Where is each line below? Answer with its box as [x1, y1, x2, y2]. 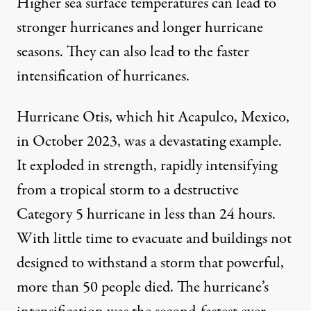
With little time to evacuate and [17, 228, 212, 251]
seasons [17, 41, 60, 64]
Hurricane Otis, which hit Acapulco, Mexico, [17, 106, 289, 129]
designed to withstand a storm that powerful [17, 252, 280, 275]
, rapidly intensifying [153, 155, 277, 178]
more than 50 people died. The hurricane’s [17, 276, 269, 299]
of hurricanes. [103, 65, 190, 88]
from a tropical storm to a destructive [17, 179, 239, 202]
